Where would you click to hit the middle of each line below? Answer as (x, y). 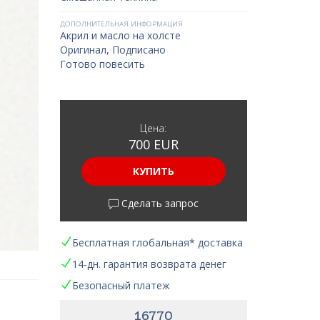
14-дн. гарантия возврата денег (149, 264)
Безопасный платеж (121, 285)
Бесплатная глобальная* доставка (157, 242)
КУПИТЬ (153, 171)
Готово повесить (102, 64)
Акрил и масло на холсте (120, 35)
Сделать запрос (158, 203)
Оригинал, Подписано (112, 50)
